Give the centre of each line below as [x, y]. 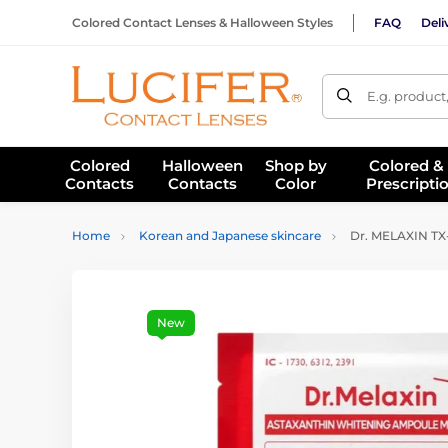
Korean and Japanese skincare [230, 235]
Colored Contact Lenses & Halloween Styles [202, 22]
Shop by [295, 165]
